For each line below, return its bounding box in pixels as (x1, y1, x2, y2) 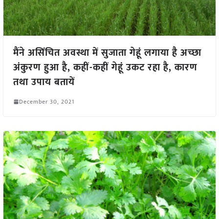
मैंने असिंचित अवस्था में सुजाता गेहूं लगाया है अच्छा (13, 44, 201, 61)
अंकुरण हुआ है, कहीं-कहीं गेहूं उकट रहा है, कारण (13, 59, 197, 76)
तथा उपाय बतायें (13, 73, 75, 90)
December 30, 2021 (19, 96, 74, 107)
